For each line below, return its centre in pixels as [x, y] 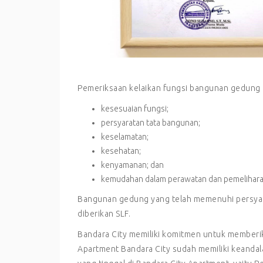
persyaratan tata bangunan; [151, 122]
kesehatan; [121, 151]
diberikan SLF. [104, 213]
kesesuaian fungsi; [135, 108]
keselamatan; [125, 136]
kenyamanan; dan [132, 165]
